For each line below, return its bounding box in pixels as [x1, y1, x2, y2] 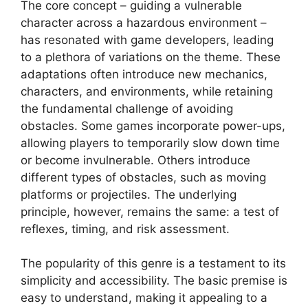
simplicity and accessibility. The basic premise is [21, 274, 287, 288]
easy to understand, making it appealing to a [21, 291, 267, 305]
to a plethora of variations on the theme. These [21, 49, 280, 64]
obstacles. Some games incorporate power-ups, [21, 118, 285, 133]
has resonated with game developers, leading [21, 32, 274, 47]
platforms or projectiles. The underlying [21, 187, 236, 201]
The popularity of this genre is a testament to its [21, 256, 286, 271]
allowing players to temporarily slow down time [21, 135, 280, 150]
